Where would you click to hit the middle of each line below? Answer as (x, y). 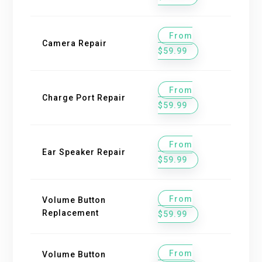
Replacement (71, 213)
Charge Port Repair (84, 97)
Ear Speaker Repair (84, 152)
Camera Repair (75, 43)
